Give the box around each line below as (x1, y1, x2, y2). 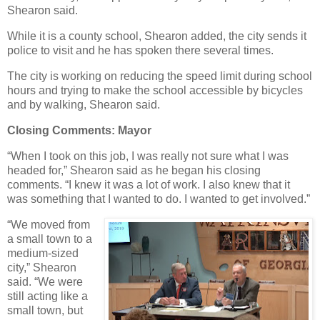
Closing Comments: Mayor (7, 124, 151, 136)
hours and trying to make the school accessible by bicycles (7, 84, 303, 97)
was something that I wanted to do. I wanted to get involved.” (7, 192, 310, 205)
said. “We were (7, 275, 83, 288)
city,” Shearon (7, 261, 76, 274)
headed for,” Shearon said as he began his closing (7, 164, 261, 176)
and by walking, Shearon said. (7, 99, 160, 111)
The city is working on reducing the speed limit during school (7, 70, 312, 83)
